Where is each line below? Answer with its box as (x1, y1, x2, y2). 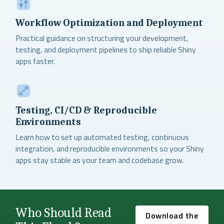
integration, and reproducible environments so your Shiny (15, 142, 204, 154)
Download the (145, 209, 198, 221)
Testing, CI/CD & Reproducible (15, 104, 157, 116)
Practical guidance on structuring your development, (15, 32, 189, 44)
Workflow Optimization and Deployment (15, 17, 203, 29)
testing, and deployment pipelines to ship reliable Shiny (15, 43, 196, 56)
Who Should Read (15, 204, 111, 220)
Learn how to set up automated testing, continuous (15, 130, 189, 143)
